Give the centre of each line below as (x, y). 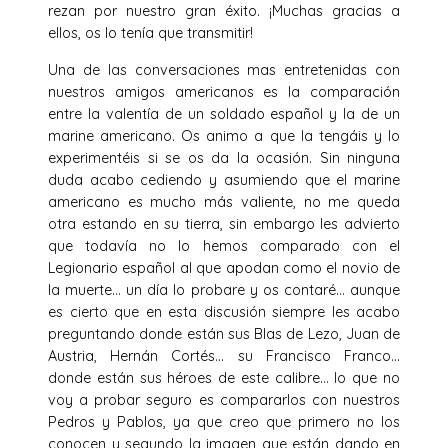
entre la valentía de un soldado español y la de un (224, 113)
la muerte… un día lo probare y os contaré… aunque (224, 289)
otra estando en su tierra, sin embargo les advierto (224, 223)
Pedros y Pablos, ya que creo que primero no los (224, 421)
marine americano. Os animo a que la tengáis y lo (224, 135)
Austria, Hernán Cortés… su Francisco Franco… (224, 355)
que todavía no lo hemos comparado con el (224, 245)
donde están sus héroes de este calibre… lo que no (224, 377)
